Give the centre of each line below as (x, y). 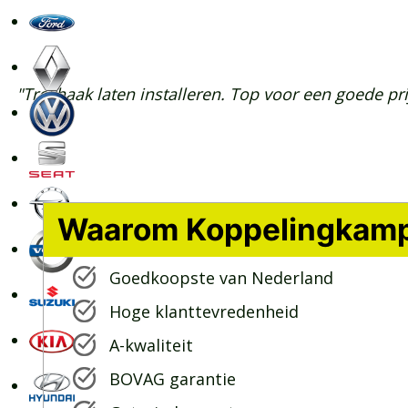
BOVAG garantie (173, 379)
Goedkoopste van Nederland (221, 278)
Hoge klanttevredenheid (204, 312)
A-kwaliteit (151, 346)
